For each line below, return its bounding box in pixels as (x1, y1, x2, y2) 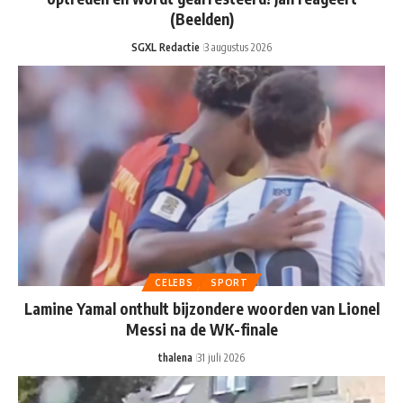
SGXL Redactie (131, 40, 200, 54)
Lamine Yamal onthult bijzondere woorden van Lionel (23, 298, 380, 318)
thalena (158, 350, 193, 364)
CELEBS (155, 276, 193, 288)
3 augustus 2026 (204, 40, 272, 54)
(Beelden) (169, 8, 234, 29)
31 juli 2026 (197, 350, 245, 364)
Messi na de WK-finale (125, 318, 278, 339)
